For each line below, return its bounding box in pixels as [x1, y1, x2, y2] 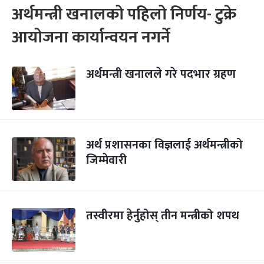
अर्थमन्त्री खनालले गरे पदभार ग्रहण [86, 64, 236, 84]
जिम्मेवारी [86, 150, 127, 170]
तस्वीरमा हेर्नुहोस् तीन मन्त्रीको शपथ [86, 206, 239, 226]
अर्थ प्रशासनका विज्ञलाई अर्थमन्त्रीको [86, 135, 243, 155]
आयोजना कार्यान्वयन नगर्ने [12, 24, 170, 51]
